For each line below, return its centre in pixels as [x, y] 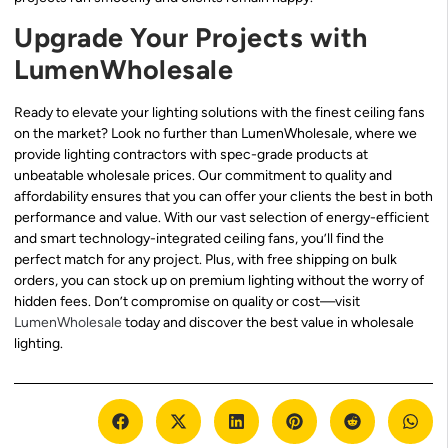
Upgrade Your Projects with [191, 37]
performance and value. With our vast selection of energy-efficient [221, 217]
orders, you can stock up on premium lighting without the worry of [219, 280]
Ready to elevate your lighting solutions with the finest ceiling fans [219, 112]
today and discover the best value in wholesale [268, 322]
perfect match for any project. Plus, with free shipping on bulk [205, 259]
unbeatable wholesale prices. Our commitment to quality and [203, 175]
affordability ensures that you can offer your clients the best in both [223, 196]
